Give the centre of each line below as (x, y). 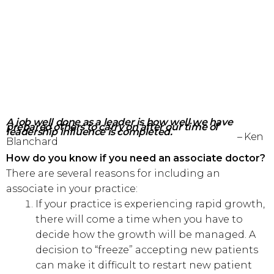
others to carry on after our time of (136, 127)
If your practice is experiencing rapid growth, (150, 204)
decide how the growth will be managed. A (146, 235)
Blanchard (38, 142)
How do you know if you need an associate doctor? (136, 158)
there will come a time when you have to (139, 219)
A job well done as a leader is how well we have (120, 122)
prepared (30, 127)
